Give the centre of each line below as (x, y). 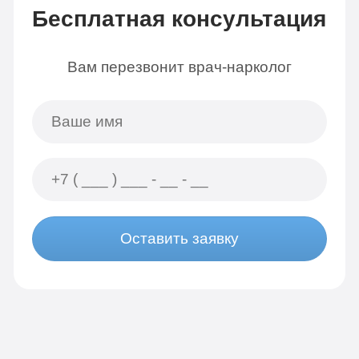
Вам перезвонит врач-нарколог (179, 67)
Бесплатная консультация (179, 18)
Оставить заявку (179, 239)
